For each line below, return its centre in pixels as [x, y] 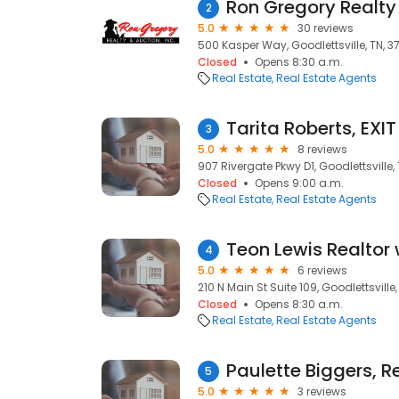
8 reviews [322, 149]
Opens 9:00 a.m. [299, 183]
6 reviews [322, 270]
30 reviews [326, 28]
